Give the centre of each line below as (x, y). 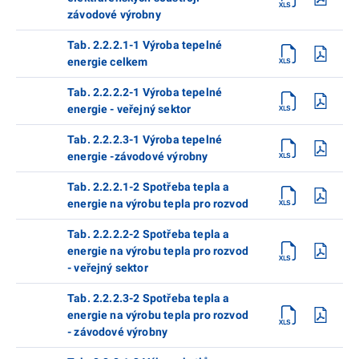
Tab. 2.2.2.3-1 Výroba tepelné (145, 139)
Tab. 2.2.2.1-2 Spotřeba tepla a (149, 186)
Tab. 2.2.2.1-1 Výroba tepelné (145, 44)
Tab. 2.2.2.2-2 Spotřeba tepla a (149, 234)
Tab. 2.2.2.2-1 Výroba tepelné (145, 92)
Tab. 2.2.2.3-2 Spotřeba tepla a (149, 298)
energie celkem (108, 61)
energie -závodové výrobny (138, 156)
